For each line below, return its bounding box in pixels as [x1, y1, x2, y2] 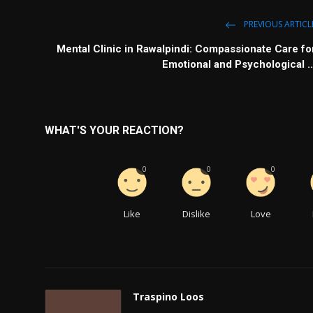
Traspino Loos [133, 289, 204, 303]
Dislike [182, 207, 211, 220]
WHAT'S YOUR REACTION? [45, 123, 184, 137]
